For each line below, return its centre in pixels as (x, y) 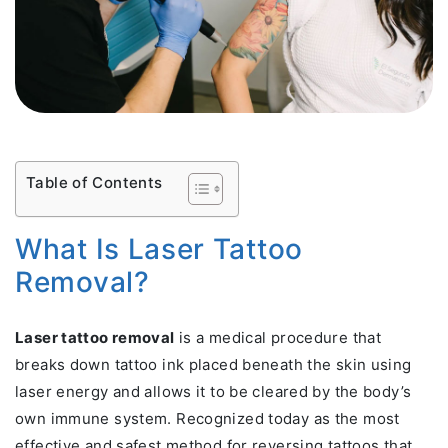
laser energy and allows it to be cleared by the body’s (213, 392)
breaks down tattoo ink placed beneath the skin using (213, 365)
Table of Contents (94, 183)
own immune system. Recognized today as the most (207, 419)
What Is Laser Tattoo (159, 249)
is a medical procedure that (277, 338)
